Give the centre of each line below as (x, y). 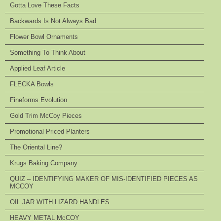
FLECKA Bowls (32, 84)
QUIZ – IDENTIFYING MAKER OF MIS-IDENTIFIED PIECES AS (104, 179)
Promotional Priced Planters (50, 132)
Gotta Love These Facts (45, 5)
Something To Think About (48, 53)
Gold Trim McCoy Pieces (46, 116)
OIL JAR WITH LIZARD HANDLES (60, 202)
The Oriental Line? (36, 147)
